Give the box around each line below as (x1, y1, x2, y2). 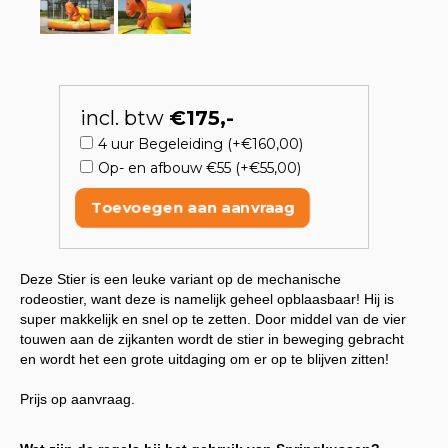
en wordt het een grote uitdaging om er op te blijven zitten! (20, 351, 389, 367)
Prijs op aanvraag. (20, 391, 135, 407)
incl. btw (79, 106, 169, 130)
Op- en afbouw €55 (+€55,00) (97, 159, 301, 177)
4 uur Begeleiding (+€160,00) (97, 135, 303, 153)
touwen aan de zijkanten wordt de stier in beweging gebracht (20, 331, 404, 347)
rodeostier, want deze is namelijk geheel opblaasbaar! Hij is (20, 291, 394, 307)
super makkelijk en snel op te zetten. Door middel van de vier (20, 311, 406, 327)
